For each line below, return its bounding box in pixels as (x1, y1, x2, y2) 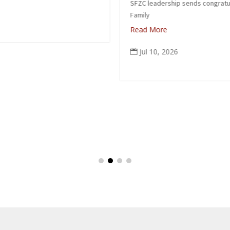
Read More (60, 24, 98, 34)
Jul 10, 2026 (69, 46, 108, 56)
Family (60, 10, 80, 20)
